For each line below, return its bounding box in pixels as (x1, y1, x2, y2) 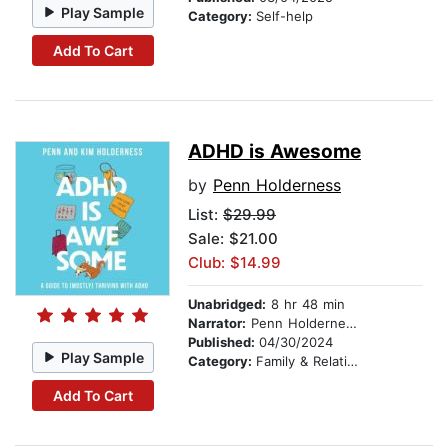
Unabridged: (188, 296, 266, 313)
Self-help (256, 8, 313, 25)
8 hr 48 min (266, 296, 345, 313)
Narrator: (188, 315, 246, 332)
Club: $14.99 (188, 253, 281, 273)
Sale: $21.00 (188, 229, 278, 249)
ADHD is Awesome (188, 140, 361, 164)
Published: (188, 334, 259, 351)
